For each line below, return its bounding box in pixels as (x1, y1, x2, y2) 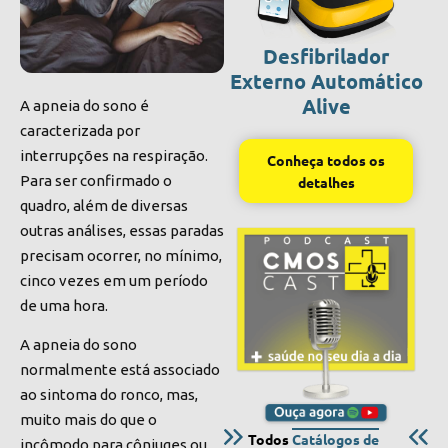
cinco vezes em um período (20, 272, 208, 289)
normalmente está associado (20, 361, 220, 379)
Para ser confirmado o (20, 172, 172, 189)
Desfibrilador (263, 43, 389, 70)
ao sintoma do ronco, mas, (20, 386, 198, 404)
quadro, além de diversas (20, 197, 188, 214)
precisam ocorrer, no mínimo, (20, 247, 222, 264)
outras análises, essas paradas (20, 222, 224, 239)
